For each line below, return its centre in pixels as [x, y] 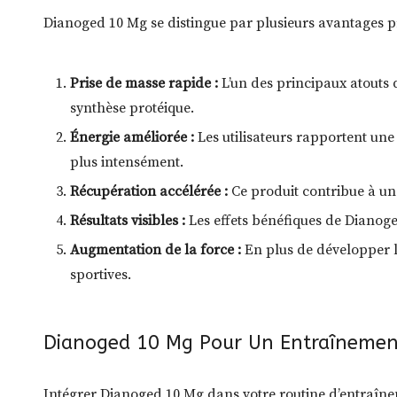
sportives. [100, 275]
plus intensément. [126, 163]
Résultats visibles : [127, 221]
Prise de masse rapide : [144, 84]
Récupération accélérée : [148, 192]
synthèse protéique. [132, 109]
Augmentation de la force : [155, 250]
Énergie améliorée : [132, 138]
